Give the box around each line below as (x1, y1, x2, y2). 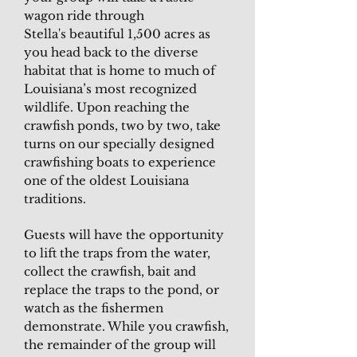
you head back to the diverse (24, 45, 198, 60)
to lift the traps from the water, (24, 245, 210, 261)
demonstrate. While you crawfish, (24, 319, 229, 334)
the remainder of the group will (24, 337, 216, 352)
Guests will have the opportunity (24, 227, 224, 242)
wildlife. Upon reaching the (24, 100, 190, 115)
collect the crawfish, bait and (24, 264, 196, 279)
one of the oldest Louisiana (24, 173, 189, 188)
